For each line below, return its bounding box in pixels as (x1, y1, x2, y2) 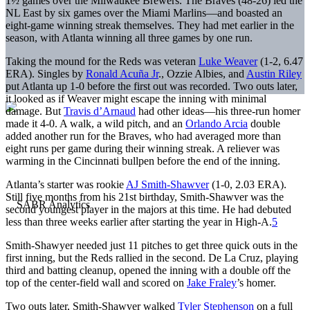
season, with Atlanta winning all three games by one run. (6, 31, 253, 44)
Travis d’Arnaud (64, 104, 136, 117)
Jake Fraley (187, 276, 237, 289)
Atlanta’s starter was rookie (6, 178, 126, 190)
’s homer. (237, 276, 276, 289)
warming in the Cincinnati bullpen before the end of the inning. (6, 154, 280, 167)
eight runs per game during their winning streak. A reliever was (6, 142, 280, 154)
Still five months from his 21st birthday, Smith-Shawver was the (6, 190, 284, 203)
